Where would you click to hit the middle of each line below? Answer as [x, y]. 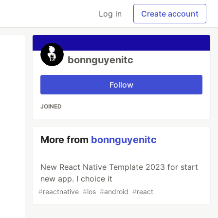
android [117, 191]
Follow [122, 85]
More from [66, 140]
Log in [110, 14]
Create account [170, 14]
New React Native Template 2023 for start [119, 167]
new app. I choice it [77, 179]
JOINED [51, 106]
